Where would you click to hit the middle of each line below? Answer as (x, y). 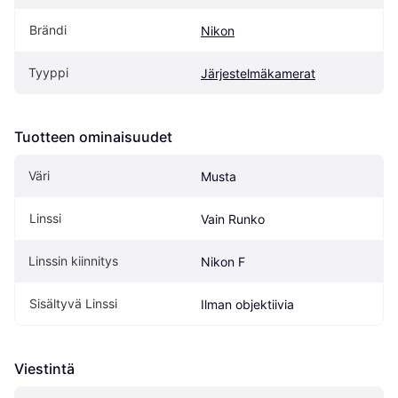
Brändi (48, 30)
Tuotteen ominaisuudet (93, 137)
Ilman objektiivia (247, 305)
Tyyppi (48, 73)
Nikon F (223, 262)
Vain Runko (233, 219)
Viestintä (44, 369)
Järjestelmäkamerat (258, 74)
